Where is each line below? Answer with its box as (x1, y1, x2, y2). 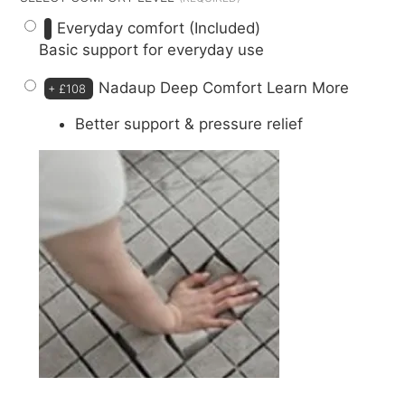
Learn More (267, 78, 350, 97)
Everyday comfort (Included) (57, 18, 261, 37)
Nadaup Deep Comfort (99, 78, 268, 97)
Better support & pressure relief (75, 115, 304, 134)
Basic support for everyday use (39, 40, 265, 59)
